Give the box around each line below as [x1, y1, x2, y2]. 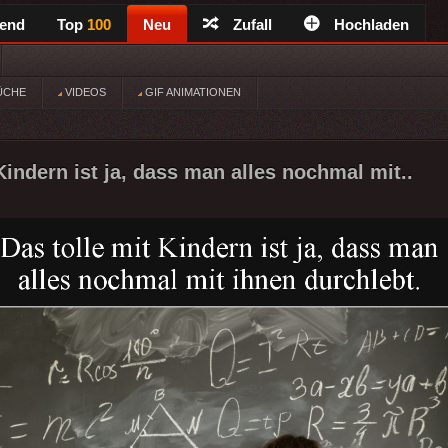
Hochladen [334, 16, 409, 33]
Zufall [233, 16, 272, 33]
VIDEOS [62, 86, 106, 98]
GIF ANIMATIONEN [142, 86, 241, 98]
